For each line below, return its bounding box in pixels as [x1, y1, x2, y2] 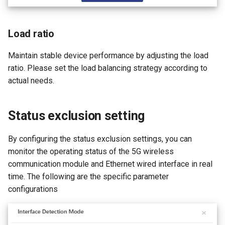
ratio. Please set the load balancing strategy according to [8, 63, 207, 73]
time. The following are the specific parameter [8, 171, 169, 181]
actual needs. [8, 75, 54, 85]
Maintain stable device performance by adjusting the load [8, 50, 208, 60]
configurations [8, 184, 58, 194]
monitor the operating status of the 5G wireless [8, 146, 174, 156]
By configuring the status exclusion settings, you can [8, 134, 192, 144]
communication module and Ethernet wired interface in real [8, 159, 212, 169]
